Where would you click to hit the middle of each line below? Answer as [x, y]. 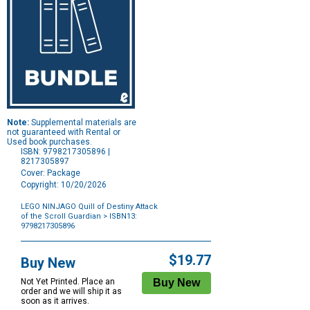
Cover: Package [51, 173]
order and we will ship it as [71, 292]
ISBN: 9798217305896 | [65, 152]
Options [35, 245]
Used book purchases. [49, 142]
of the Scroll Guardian [61, 217]
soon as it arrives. [55, 301]
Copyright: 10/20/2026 [64, 185]
